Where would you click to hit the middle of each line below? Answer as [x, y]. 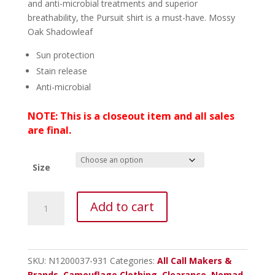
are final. [49, 130]
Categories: [133, 260]
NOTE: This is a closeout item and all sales [131, 116]
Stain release [61, 71]
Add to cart [122, 206]
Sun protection [65, 55]
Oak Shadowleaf [60, 31]
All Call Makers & [194, 260]
